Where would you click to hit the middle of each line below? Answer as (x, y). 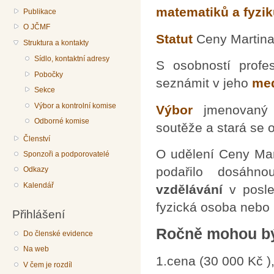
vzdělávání (193, 190)
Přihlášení (39, 214)
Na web (36, 249)
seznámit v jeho (204, 83)
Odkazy (36, 170)
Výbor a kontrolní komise (76, 106)
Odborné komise (62, 121)
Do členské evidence (58, 233)
